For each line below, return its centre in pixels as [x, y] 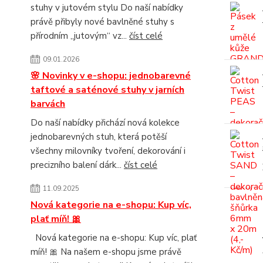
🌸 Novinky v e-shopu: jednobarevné [111, 76]
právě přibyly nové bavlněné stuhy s [102, 22]
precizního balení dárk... [77, 165]
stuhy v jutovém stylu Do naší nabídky [107, 8]
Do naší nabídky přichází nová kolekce [105, 123]
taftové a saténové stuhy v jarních [107, 90]
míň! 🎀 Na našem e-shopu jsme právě [106, 252]
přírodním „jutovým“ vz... [80, 36]
